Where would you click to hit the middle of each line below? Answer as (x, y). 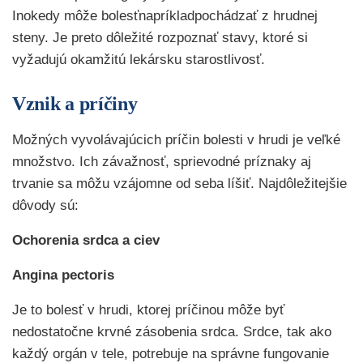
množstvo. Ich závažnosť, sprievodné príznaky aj (162, 162)
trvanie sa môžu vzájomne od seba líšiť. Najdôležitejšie (179, 184)
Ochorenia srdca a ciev (86, 240)
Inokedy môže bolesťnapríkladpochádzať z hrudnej (165, 16)
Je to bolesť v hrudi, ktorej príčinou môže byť (148, 310)
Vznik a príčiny (75, 104)
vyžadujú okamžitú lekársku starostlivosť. (139, 60)
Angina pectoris (63, 275)
